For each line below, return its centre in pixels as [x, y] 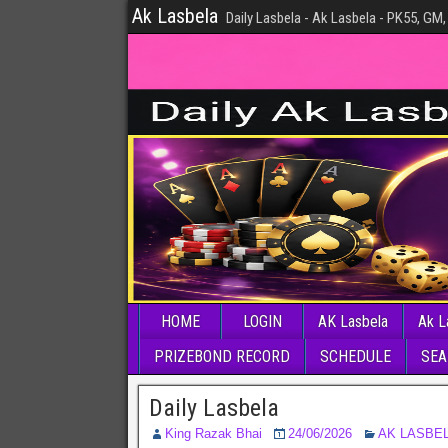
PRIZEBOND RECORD [222, 356]
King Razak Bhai [213, 433]
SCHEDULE [355, 356]
